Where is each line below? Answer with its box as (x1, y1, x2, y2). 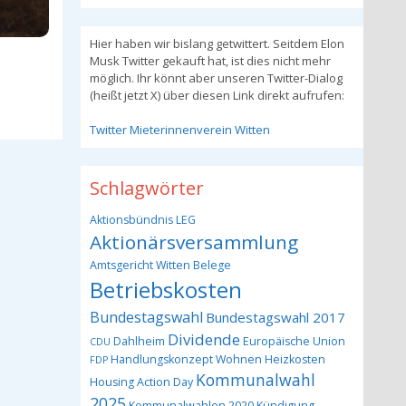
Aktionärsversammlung (89, 229, 298, 255)
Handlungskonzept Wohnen (110, 352, 262, 367)
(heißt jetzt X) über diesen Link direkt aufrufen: (89, 87, 344, 103)
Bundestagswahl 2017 (205, 308, 345, 326)
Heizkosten (264, 352, 325, 367)
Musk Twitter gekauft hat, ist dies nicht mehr (89, 53, 331, 69)
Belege (192, 257, 231, 273)
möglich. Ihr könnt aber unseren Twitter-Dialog (89, 70, 343, 86)
